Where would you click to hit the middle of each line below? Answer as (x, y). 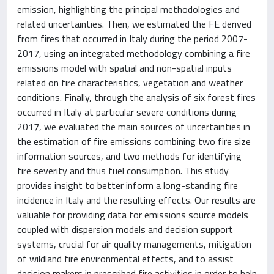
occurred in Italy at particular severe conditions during (127, 112)
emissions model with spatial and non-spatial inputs (124, 68)
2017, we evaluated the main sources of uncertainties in (134, 127)
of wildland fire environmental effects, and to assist (125, 259)
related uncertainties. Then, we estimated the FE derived (134, 24)
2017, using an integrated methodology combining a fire (134, 53)
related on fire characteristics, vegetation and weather (130, 83)
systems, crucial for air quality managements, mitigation (134, 244)
